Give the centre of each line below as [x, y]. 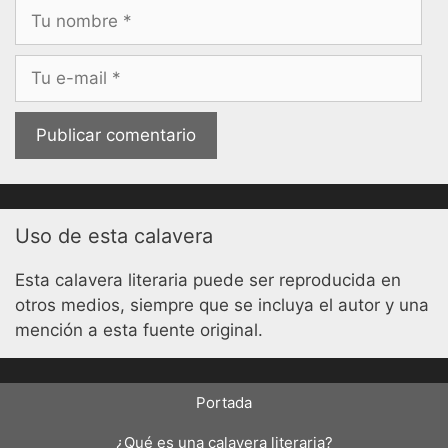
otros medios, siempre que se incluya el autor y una [222, 305]
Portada [224, 403]
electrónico [58, 91]
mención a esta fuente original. [139, 330]
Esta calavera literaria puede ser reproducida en [208, 280]
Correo [41, 66]
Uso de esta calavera [114, 236]
